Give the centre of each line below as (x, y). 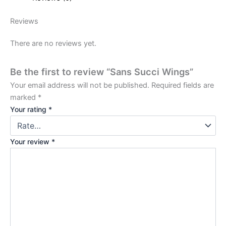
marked (24, 97)
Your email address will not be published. (80, 85)
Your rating (29, 109)
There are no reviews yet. (53, 43)
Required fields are (183, 85)
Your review (31, 141)
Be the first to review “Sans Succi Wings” (102, 71)
